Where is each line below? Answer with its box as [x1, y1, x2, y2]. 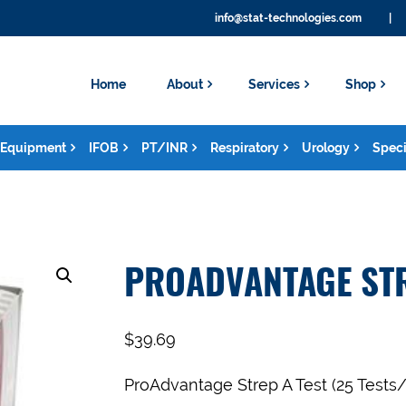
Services [248, 77, 300, 92]
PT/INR [141, 140, 188, 155]
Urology [302, 140, 350, 155]
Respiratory [210, 140, 279, 155]
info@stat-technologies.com [215, 12, 362, 24]
